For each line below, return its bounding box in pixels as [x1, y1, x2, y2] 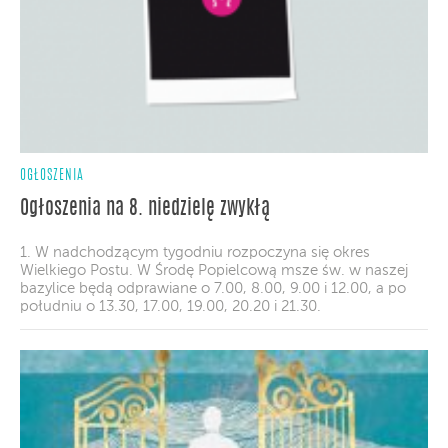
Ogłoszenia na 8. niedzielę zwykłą [20, 198, 270, 219]
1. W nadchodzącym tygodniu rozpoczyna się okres [20, 244, 370, 260]
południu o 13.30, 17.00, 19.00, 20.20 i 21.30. [20, 298, 321, 314]
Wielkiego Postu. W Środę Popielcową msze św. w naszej [20, 262, 408, 278]
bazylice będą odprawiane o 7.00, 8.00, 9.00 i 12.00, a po [20, 280, 406, 296]
